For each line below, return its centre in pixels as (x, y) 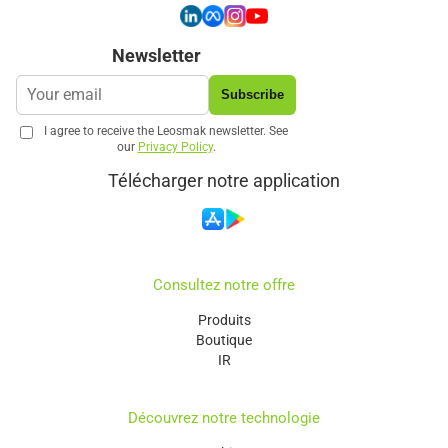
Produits (224, 320)
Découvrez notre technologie (224, 418)
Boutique (224, 340)
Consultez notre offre (224, 285)
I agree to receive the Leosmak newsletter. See (166, 131)
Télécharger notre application (224, 181)
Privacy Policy (175, 147)
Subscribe (252, 95)
